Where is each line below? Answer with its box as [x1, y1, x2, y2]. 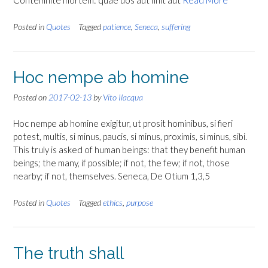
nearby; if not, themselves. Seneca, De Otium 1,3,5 [13, 170, 210, 182]
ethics [103, 197, 123, 208]
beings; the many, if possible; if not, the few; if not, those [13, 157, 230, 169]
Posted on [13, 92, 48, 102]
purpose [126, 197, 153, 208]
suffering [162, 21, 190, 32]
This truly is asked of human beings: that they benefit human [13, 144, 245, 156]
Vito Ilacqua [103, 92, 143, 102]
